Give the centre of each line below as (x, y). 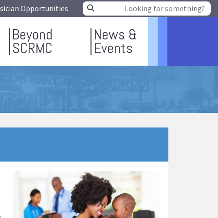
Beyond (32, 35)
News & (116, 35)
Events (113, 48)
